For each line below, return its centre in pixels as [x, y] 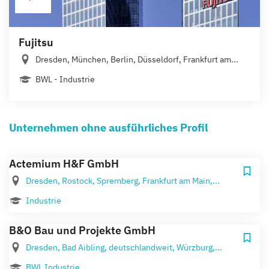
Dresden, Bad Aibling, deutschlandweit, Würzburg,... [124, 247]
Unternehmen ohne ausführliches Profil [108, 127]
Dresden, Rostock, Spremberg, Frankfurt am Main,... [123, 180]
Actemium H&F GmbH [64, 163]
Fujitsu [36, 42]
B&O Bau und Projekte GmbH [82, 230]
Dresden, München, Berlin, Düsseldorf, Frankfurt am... [137, 59]
